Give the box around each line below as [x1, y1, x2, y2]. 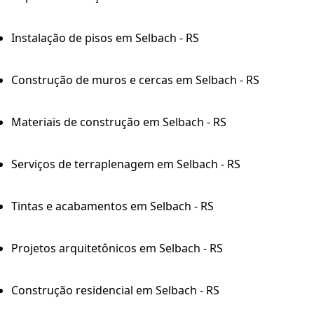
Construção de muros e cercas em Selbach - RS [11, 71, 259, 88]
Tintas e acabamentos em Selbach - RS [11, 198, 214, 214]
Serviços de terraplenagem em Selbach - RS [11, 156, 240, 172]
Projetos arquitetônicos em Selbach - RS [11, 240, 223, 256]
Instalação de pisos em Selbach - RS [11, 29, 199, 46]
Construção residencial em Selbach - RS [11, 282, 219, 298]
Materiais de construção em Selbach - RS [11, 114, 226, 130]
